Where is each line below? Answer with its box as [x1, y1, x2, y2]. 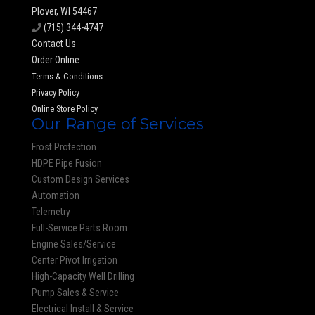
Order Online [31, 54, 79, 66]
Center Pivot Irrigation [31, 255, 117, 266]
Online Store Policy [31, 103, 98, 115]
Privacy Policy [31, 87, 79, 98]
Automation [31, 190, 79, 202]
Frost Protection [31, 141, 96, 153]
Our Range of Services [31, 115, 204, 134]
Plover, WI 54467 [31, 6, 97, 18]
